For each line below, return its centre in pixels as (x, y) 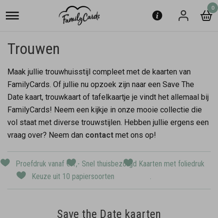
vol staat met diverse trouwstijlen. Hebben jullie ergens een (108, 122)
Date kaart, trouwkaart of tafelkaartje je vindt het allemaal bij (108, 97)
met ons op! (136, 135)
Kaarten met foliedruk (171, 164)
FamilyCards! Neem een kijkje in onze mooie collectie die (105, 110)
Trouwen (34, 49)
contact (99, 135)
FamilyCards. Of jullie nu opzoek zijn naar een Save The (101, 84)
